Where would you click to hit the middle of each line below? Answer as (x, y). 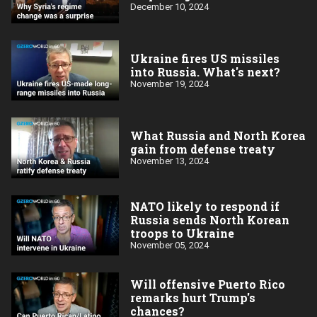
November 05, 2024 (169, 246)
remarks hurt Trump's (193, 297)
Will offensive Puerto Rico (208, 284)
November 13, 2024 (169, 161)
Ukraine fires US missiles (205, 58)
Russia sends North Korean (210, 220)
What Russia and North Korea (218, 136)
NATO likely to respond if (205, 207)
